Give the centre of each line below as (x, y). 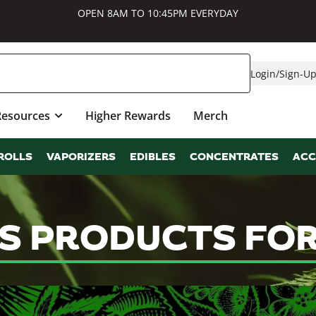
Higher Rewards (128, 116)
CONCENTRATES (234, 157)
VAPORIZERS (81, 157)
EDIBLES (153, 157)
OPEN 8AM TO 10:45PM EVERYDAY (158, 13)
